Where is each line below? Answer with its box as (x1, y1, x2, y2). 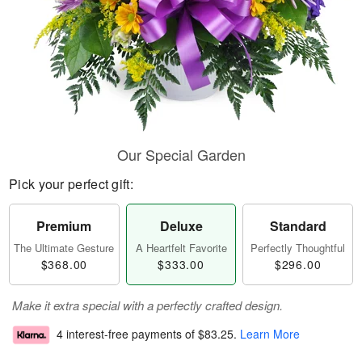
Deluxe (159, 217, 203, 235)
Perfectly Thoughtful (250, 240, 346, 255)
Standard (269, 217, 326, 235)
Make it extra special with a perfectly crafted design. (12, 297, 283, 314)
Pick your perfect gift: (9, 175, 133, 193)
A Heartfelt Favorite (135, 240, 227, 255)
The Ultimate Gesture (14, 240, 115, 255)
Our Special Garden (116, 144, 246, 165)
